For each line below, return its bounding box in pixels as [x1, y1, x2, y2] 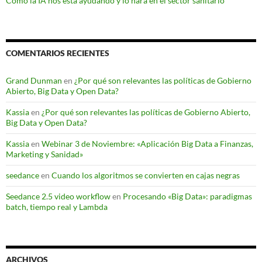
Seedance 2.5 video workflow [6, 191, 111, 202]
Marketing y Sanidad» [6, 149, 83, 160]
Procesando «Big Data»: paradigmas [123, 191, 252, 202]
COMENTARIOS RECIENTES [6, 48, 109, 58]
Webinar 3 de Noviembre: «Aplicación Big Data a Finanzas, [42, 139, 253, 149]
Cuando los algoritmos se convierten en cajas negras [51, 170, 240, 181]
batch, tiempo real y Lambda [6, 202, 108, 212]
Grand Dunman [6, 75, 62, 86]
